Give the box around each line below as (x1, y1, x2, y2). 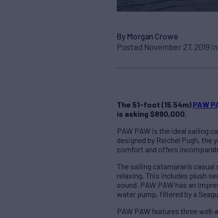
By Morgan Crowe (117, 31, 178, 41)
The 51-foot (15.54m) (117, 99, 193, 109)
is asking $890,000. (117, 109, 187, 118)
